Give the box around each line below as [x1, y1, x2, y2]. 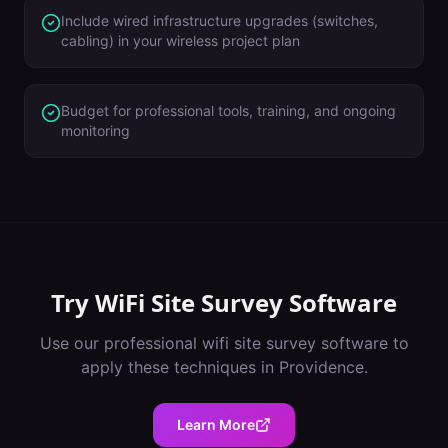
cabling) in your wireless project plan [61, 32, 300, 49]
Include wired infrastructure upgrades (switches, [61, 12, 378, 29]
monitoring [61, 122, 130, 139]
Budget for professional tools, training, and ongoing [61, 102, 396, 119]
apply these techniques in [80, 357, 279, 377]
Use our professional [39, 333, 202, 353]
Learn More [177, 416, 255, 433]
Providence [278, 357, 364, 377]
